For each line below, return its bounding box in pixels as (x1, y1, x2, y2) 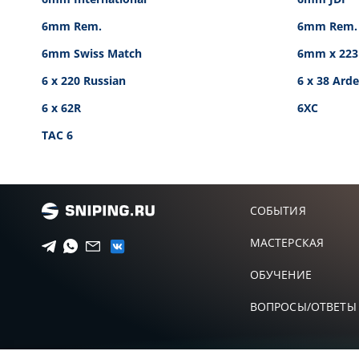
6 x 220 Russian (42, 73, 126, 88)
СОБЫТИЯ (249, 203, 306, 218)
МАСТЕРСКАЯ (249, 235, 325, 250)
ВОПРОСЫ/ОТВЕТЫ (249, 299, 357, 314)
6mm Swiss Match (42, 46, 142, 61)
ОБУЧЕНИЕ (249, 267, 312, 282)
